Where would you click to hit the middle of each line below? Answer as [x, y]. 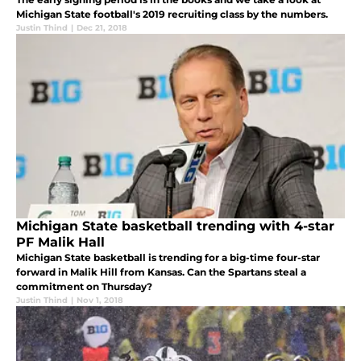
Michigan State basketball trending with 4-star [175, 226]
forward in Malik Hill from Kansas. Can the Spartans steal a [161, 272]
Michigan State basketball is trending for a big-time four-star [168, 257]
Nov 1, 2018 [100, 300]
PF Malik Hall [60, 242]
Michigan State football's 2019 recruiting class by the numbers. [172, 14]
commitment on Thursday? [84, 286]
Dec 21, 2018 [102, 27]
